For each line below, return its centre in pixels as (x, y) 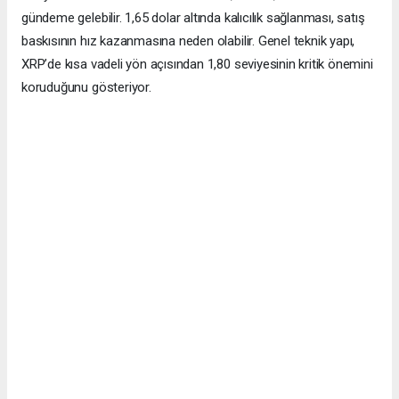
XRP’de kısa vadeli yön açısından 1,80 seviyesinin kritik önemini (197, 65)
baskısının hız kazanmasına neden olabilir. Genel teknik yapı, (188, 41)
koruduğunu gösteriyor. (86, 88)
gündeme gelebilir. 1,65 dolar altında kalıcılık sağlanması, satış (193, 18)
